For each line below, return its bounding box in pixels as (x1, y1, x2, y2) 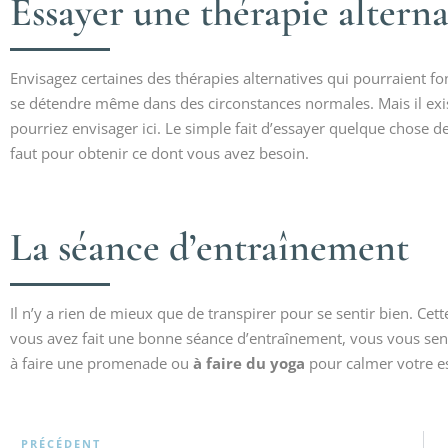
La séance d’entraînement (10, 223, 409, 272)
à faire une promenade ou (10, 353, 193, 374)
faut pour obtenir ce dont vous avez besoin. (10, 143, 309, 164)
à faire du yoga (193, 353, 305, 374)
